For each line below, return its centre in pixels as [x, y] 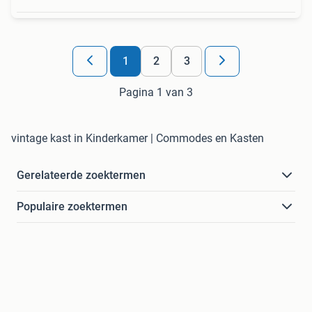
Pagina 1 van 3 [156, 92]
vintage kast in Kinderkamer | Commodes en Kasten [138, 138]
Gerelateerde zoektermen [81, 175]
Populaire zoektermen [72, 206]
